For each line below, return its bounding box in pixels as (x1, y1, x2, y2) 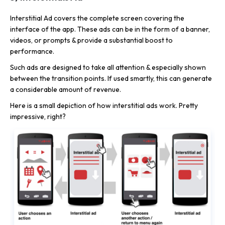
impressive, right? (10, 111, 66, 121)
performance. (10, 46, 54, 56)
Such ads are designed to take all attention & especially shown (10, 62, 206, 72)
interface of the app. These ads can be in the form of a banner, (10, 24, 210, 34)
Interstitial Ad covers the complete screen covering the (10, 13, 184, 23)
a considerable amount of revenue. (10, 84, 121, 94)
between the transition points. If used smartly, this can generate (10, 73, 212, 83)
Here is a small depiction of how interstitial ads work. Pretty (10, 100, 198, 110)
